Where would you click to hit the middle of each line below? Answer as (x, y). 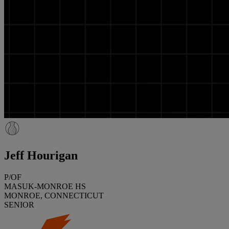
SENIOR (19, 204)
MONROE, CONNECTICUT (54, 195)
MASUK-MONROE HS (45, 186)
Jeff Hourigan (41, 155)
